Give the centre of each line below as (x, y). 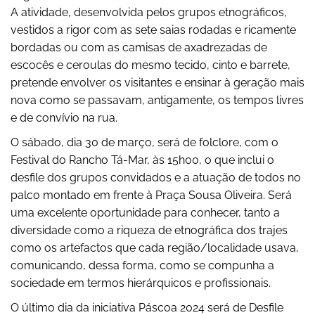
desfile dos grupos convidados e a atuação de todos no (156, 178)
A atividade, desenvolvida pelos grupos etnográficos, (149, 13)
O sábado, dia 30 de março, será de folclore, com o (144, 143)
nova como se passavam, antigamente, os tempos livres (157, 101)
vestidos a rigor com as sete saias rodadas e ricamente (153, 30)
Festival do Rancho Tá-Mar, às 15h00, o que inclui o (142, 160)
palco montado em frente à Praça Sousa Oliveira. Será (151, 195)
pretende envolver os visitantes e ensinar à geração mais (157, 83)
